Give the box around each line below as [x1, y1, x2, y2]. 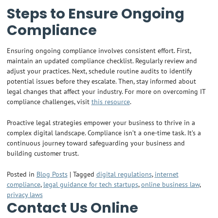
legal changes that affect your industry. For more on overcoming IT [6, 87, 205, 96]
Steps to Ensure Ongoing [6, 4, 184, 24]
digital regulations [96, 169, 152, 179]
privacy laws [6, 189, 43, 199]
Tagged [73, 169, 96, 179]
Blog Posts [36, 169, 68, 179]
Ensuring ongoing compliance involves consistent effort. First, [6, 46, 191, 55]
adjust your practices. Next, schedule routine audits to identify [6, 66, 192, 76]
